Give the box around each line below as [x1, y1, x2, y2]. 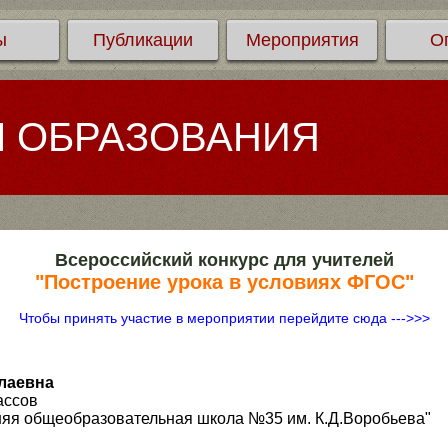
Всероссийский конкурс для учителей [54, 250, 394, 270]
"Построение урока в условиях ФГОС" [34, 271, 414, 293]
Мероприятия [245, 30, 359, 50]
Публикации [93, 30, 193, 50]
